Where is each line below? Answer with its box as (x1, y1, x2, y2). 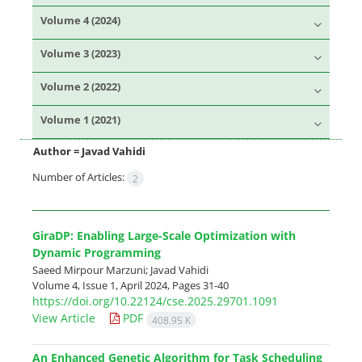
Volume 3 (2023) (40, 46, 120, 61)
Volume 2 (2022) (40, 79, 120, 94)
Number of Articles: (32, 170, 127, 184)
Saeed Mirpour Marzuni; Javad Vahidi (32, 262, 208, 277)
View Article (32, 310, 95, 326)
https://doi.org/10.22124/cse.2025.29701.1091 (32, 293, 278, 309)
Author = (33, 144, 82, 158)
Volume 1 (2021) (40, 112, 120, 127)
